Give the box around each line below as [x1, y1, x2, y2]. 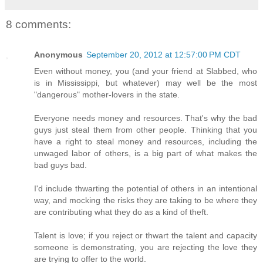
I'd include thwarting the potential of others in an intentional [34, 184, 257, 194]
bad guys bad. [34, 160, 87, 170]
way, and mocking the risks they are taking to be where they [34, 195, 257, 205]
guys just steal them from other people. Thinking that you [34, 125, 257, 135]
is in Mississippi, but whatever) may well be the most [34, 78, 257, 88]
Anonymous [34, 50, 83, 60]
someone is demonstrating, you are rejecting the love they [34, 242, 257, 252]
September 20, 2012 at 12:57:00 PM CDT [86, 50, 241, 60]
